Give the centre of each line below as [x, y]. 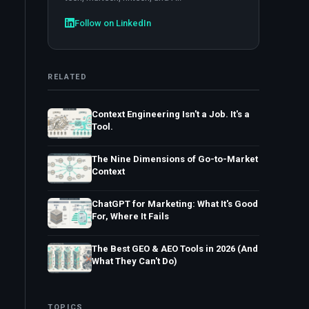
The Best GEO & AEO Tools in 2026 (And [175, 249]
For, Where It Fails [130, 216]
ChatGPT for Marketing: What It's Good [175, 204]
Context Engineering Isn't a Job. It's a [171, 114]
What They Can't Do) [134, 261]
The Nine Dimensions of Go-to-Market [175, 159]
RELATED [68, 77]
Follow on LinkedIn [113, 23]
